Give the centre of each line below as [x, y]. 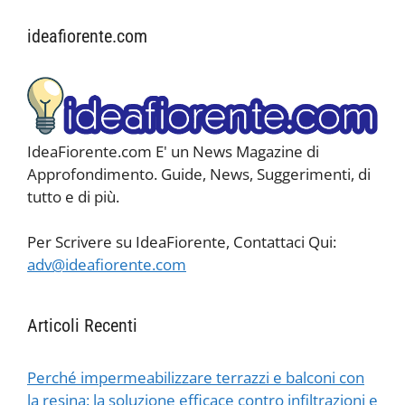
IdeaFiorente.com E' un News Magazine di [173, 151]
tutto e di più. [73, 196]
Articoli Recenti [82, 326]
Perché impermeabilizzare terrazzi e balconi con [196, 378]
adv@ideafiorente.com [107, 265]
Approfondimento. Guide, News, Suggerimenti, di [199, 174]
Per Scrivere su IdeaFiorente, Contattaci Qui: [182, 242]
